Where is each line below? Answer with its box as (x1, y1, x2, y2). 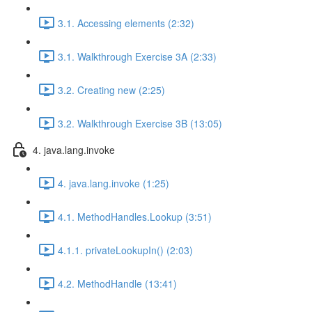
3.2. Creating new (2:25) (58, 82, 165, 97)
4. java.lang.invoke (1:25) (58, 175, 169, 190)
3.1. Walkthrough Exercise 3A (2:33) (58, 49, 217, 63)
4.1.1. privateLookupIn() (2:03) (58, 242, 193, 257)
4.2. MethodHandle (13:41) (58, 276, 177, 290)
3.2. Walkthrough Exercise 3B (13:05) (58, 116, 222, 130)
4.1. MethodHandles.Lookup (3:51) (58, 209, 212, 224)
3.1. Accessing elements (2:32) (58, 15, 194, 30)
